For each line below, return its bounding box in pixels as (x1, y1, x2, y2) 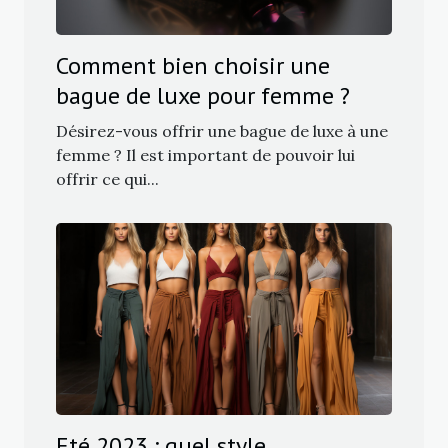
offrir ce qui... (56, 168, 159, 189)
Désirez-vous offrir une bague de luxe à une (56, 120, 388, 141)
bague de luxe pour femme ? (56, 79, 350, 111)
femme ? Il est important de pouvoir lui (56, 144, 355, 165)
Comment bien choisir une (56, 49, 330, 81)
